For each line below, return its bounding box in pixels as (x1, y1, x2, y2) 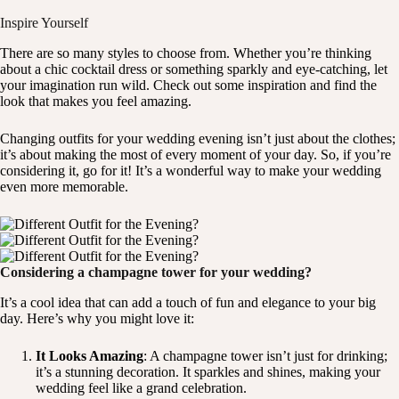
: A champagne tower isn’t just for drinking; (143, 348, 387, 364)
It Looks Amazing (36, 348, 143, 364)
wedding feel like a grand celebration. (36, 380, 247, 396)
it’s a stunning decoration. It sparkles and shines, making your (36, 364, 380, 380)
